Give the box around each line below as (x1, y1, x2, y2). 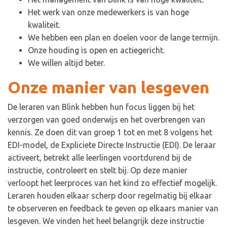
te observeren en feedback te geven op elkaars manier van (8, 204, 218, 213)
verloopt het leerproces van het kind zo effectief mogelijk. (8, 178, 217, 188)
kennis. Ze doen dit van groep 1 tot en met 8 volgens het (8, 128, 212, 137)
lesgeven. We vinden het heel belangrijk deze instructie (8, 216, 204, 226)
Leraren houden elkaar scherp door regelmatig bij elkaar (8, 191, 212, 201)
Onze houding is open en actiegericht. (28, 46, 165, 55)
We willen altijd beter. (28, 58, 107, 68)
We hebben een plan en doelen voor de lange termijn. (28, 33, 219, 43)
